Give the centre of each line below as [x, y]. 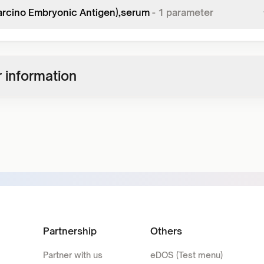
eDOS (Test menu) [187, 255]
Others [166, 231]
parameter [189, 12]
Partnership [70, 231]
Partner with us [72, 255]
